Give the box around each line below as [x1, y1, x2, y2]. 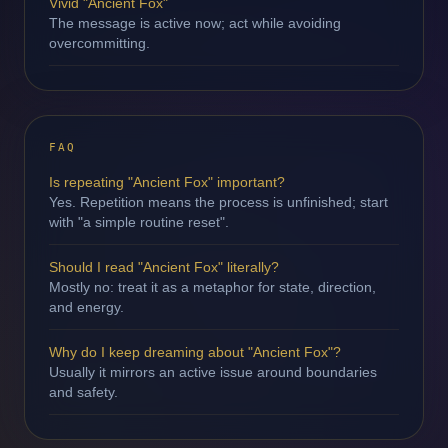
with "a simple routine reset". [49, 214, 229, 230]
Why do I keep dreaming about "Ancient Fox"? [49, 344, 341, 360]
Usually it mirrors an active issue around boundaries [49, 364, 377, 380]
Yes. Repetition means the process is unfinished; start [49, 194, 388, 210]
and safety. [49, 384, 118, 400]
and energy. [49, 299, 124, 315]
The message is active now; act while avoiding [49, 15, 341, 31]
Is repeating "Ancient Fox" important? [49, 174, 285, 190]
